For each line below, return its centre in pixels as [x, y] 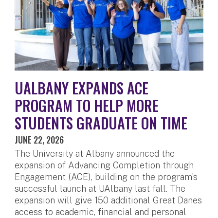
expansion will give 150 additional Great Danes [108, 200]
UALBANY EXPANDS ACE [82, 88]
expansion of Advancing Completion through [104, 165]
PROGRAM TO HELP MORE [87, 106]
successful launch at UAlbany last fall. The [100, 189]
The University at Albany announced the [95, 154]
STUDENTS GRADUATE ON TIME [101, 123]
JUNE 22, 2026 [39, 140]
